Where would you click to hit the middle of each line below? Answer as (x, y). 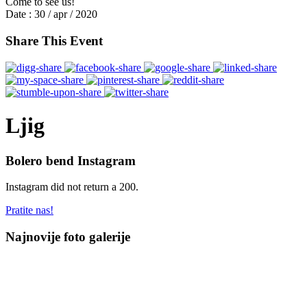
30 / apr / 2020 (64, 14)
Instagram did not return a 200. (72, 187)
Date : (19, 14)
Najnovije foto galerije (68, 237)
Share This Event (54, 41)
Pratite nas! (29, 210)
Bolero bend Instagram (71, 160)
